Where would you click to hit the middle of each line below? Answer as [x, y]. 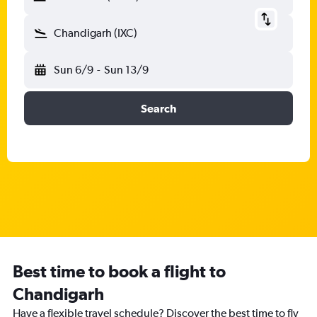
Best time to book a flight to [119, 271]
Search [158, 108]
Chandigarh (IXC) [96, 33]
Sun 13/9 [126, 70]
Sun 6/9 [74, 70]
